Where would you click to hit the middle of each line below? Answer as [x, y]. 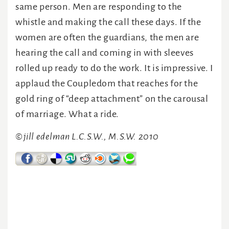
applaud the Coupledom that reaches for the [107, 84]
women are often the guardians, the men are [107, 38]
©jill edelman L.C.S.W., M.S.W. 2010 [87, 137]
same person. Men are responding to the [99, 7]
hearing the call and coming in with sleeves [105, 53]
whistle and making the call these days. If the [108, 22]
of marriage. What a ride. [67, 114]
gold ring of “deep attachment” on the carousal [112, 99]
